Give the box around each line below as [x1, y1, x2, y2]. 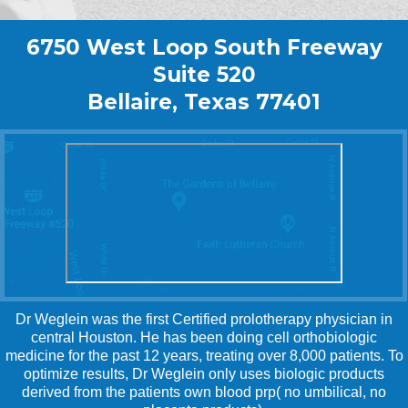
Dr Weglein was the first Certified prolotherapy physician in [15, 311, 393, 327]
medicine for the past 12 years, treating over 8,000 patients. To [5, 348, 403, 363]
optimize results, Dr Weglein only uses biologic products [24, 366, 384, 382]
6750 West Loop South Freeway [25, 35, 382, 60]
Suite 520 [152, 62, 256, 87]
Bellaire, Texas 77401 [87, 89, 321, 115]
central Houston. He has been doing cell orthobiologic [31, 330, 377, 345]
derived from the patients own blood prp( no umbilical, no [22, 384, 386, 400]
